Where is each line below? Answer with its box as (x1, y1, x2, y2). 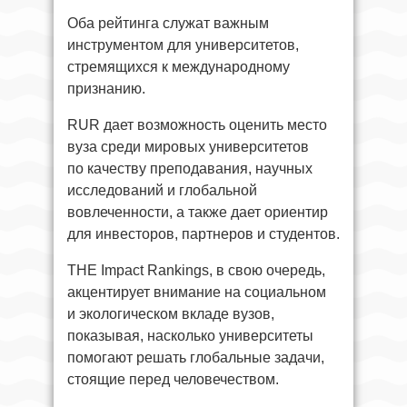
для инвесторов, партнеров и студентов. (67, 225, 340, 242)
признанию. (67, 80, 145, 96)
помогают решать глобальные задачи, (67, 349, 324, 365)
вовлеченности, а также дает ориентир (67, 203, 328, 220)
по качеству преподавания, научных (67, 160, 313, 176)
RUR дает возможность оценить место (67, 116, 327, 133)
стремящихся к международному (67, 58, 290, 74)
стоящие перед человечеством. (67, 371, 279, 387)
